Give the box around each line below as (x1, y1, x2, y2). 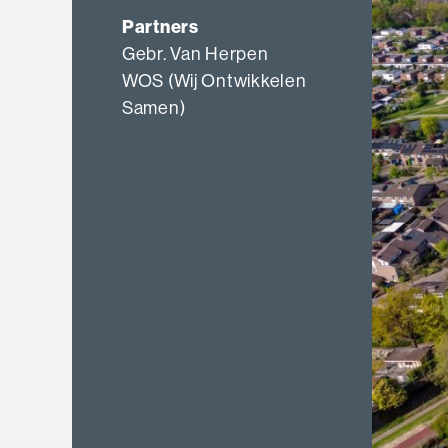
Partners (122, 15, 199, 38)
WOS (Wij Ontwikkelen (122, 70, 307, 91)
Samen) (122, 97, 186, 118)
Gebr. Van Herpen (122, 43, 269, 64)
